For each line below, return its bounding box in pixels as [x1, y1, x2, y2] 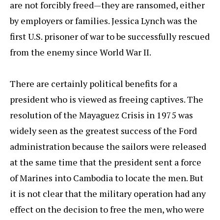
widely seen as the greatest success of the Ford [10, 125, 197, 137]
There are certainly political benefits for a [10, 78, 177, 90]
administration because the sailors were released [10, 140, 206, 153]
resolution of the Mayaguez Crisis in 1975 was [10, 109, 193, 121]
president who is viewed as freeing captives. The [10, 93, 203, 106]
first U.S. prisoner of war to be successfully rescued [10, 30, 210, 43]
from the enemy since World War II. [10, 46, 151, 58]
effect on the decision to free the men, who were [10, 203, 204, 216]
